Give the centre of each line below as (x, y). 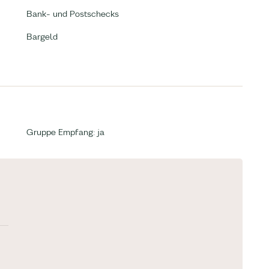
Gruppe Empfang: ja (65, 132)
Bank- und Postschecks (73, 14)
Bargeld (42, 37)
